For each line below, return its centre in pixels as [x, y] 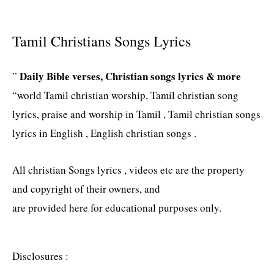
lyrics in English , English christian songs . [104, 133]
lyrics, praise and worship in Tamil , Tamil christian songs [136, 114]
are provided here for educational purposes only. [117, 208]
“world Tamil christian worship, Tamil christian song [125, 95]
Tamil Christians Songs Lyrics [102, 41]
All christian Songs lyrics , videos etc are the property [128, 170]
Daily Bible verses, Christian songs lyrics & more [130, 76]
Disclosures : [40, 256]
